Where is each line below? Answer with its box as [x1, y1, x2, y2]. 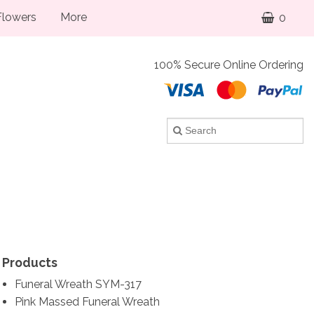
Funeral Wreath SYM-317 [14, 278, 142, 292]
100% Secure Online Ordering [154, 58, 303, 71]
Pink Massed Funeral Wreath [14, 295, 160, 309]
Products [2, 255, 58, 271]
